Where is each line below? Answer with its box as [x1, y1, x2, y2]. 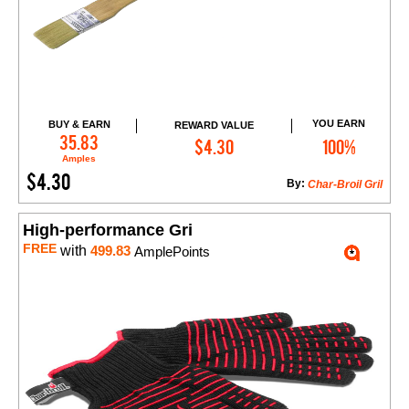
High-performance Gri [23, 221, 193, 240]
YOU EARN [312, 118, 366, 130]
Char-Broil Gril [308, 178, 383, 192]
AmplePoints [131, 244, 210, 260]
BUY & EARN [47, 119, 110, 131]
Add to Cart [189, 131, 256, 146]
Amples [62, 153, 97, 164]
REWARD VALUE [173, 119, 254, 131]
